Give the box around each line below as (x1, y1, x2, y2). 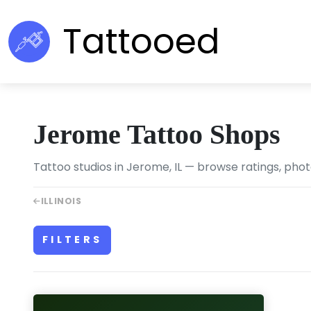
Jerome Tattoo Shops (33, 119, 280, 150)
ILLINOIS (40, 195, 82, 207)
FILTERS (42, 233, 103, 247)
